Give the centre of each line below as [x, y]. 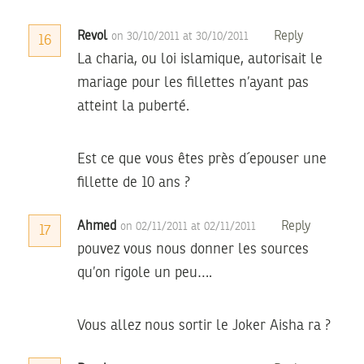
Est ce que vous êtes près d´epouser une [202, 159]
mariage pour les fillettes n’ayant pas [193, 82]
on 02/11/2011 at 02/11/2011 [190, 226]
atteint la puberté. [133, 106]
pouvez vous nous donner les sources [193, 249]
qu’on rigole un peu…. [145, 273]
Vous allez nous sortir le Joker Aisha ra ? [204, 325]
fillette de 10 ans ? [134, 182]
